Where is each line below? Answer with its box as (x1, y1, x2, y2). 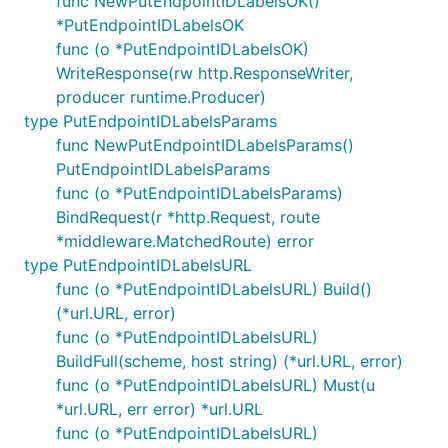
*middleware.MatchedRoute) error (56, 231, 314, 251)
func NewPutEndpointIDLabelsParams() (56, 135, 354, 155)
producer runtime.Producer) (56, 87, 266, 107)
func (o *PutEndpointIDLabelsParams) (56, 183, 343, 203)
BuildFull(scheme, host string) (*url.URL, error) (56, 351, 403, 371)
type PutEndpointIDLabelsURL (24, 255, 252, 275)
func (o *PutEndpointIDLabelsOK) (56, 39, 309, 59)
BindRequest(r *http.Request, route (56, 207, 320, 227)
